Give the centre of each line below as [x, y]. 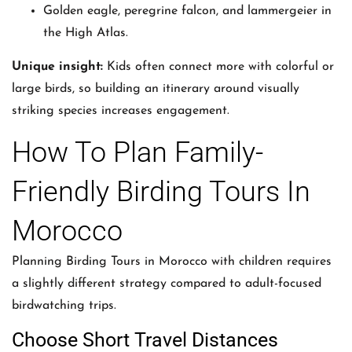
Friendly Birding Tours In [161, 192]
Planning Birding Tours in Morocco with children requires [172, 262]
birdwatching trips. [64, 306]
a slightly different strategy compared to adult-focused [167, 284]
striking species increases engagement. [121, 110]
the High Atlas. [86, 33]
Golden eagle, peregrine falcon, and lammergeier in [187, 11]
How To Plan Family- [137, 153]
